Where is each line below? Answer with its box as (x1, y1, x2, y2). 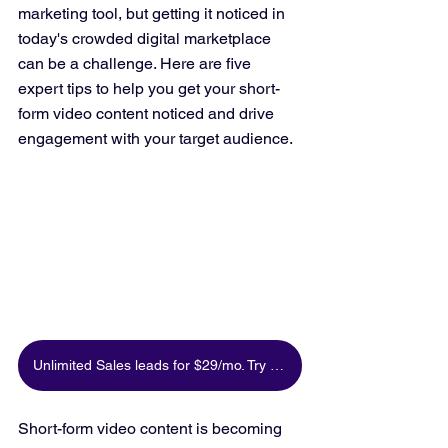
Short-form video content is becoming (18, 419, 286, 439)
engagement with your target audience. (18, 129, 293, 148)
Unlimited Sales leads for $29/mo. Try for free (270, 357, 284, 374)
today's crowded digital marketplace (18, 29, 275, 48)
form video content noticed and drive (18, 104, 278, 123)
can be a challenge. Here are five (18, 54, 255, 73)
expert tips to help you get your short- (18, 79, 280, 98)
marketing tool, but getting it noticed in (18, 4, 289, 23)
